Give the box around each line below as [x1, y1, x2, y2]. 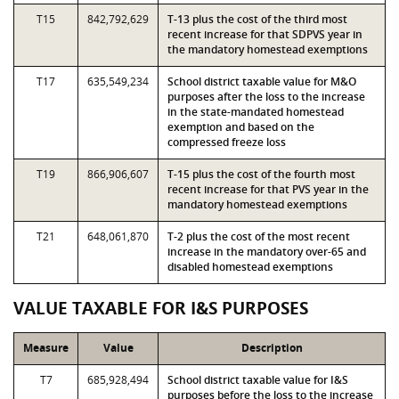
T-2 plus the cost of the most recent [167, 229, 350, 244]
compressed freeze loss [167, 134, 286, 150]
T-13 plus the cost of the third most [167, 12, 347, 27]
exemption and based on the [167, 119, 314, 134]
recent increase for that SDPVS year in [167, 27, 362, 42]
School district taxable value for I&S [167, 372, 348, 387]
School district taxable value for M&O [167, 74, 356, 89]
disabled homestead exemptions [167, 259, 333, 274]
